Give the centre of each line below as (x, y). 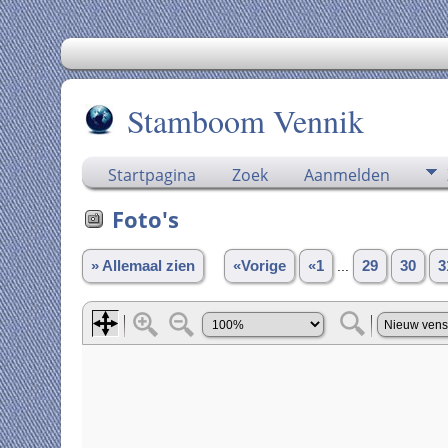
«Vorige (259, 265)
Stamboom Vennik (245, 120)
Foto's (145, 219)
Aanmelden (346, 175)
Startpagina (151, 175)
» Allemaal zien (142, 265)
